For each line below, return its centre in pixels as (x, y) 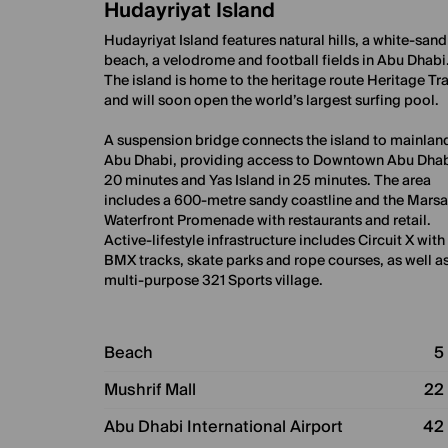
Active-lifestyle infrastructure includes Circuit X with (274, 241)
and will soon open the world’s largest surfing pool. (271, 101)
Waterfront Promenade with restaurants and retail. (267, 221)
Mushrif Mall (150, 390)
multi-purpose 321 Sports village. (213, 281)
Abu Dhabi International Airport (223, 427)
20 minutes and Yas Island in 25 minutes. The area (267, 181)
